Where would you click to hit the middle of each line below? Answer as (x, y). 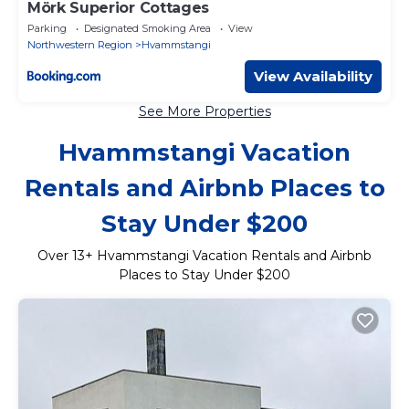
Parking (47, 28)
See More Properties (204, 111)
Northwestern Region (80, 44)
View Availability (313, 76)
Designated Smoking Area (147, 28)
